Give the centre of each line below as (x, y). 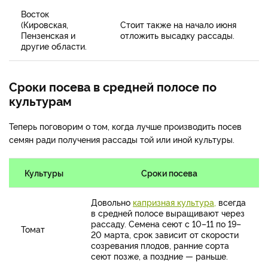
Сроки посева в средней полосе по (113, 86)
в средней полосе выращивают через (168, 213)
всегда (231, 202)
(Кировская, (45, 25)
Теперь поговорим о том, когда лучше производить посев (125, 126)
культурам (40, 101)
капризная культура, (174, 202)
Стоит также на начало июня (178, 25)
